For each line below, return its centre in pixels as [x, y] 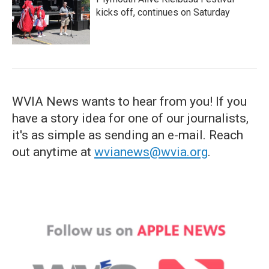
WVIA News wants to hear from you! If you [129, 101]
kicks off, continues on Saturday [163, 12]
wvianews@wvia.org [151, 152]
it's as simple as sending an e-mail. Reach [128, 135]
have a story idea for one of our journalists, [130, 118]
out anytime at [53, 152]
